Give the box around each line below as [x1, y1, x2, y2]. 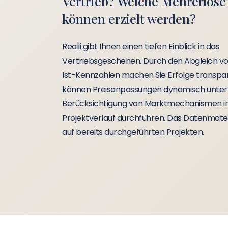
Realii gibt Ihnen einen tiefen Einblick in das [62, 41, 219, 53]
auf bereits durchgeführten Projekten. [62, 126, 204, 138]
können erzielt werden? [62, 10, 196, 27]
